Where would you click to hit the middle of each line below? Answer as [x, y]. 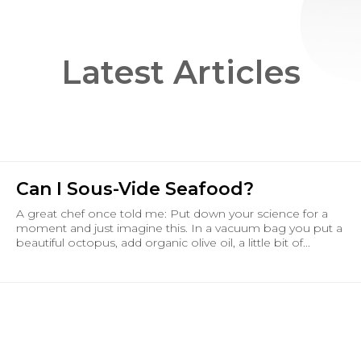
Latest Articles [180, 73]
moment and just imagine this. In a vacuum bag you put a [179, 228]
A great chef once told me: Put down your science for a [172, 214]
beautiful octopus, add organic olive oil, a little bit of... [163, 243]
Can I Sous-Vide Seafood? [135, 189]
